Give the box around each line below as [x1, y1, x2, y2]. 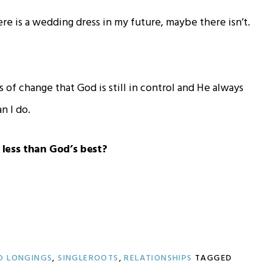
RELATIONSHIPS [124, 251, 192, 265]
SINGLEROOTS [58, 251, 119, 265]
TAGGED [195, 251, 233, 265]
